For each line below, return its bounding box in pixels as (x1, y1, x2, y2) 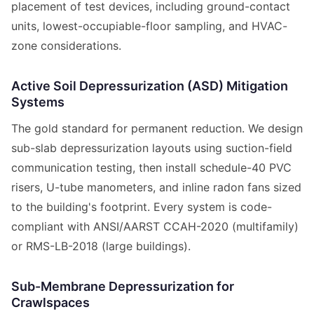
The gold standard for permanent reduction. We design (11, 121, 303, 136)
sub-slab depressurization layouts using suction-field (11, 141, 292, 156)
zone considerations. (11, 39, 121, 53)
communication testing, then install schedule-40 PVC (11, 161, 292, 175)
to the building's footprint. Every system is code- (11, 200, 272, 214)
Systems (11, 95, 64, 110)
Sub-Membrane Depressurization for (11, 279, 234, 294)
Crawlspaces (11, 295, 90, 310)
